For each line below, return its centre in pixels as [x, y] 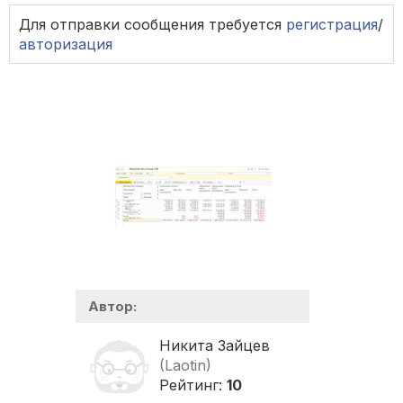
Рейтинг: [193, 385]
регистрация [332, 25]
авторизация [66, 45]
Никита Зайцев [215, 346]
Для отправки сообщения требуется [152, 25]
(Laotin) [185, 366]
